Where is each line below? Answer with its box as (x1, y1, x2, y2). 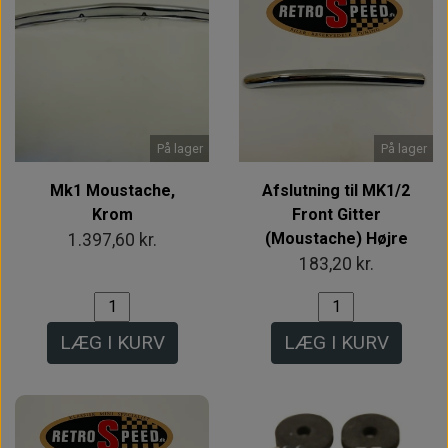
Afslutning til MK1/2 (262, 180, 410, 200)
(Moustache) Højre (264, 228, 408, 248)
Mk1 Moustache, (49, 180, 175, 200)
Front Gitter (291, 204, 381, 224)
